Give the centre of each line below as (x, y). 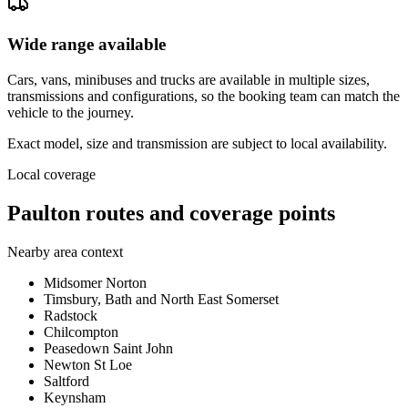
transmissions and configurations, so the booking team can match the (204, 96)
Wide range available (87, 45)
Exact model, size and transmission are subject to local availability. (197, 143)
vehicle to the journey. (71, 112)
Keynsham (75, 397)
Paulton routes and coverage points (171, 213)
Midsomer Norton (95, 282)
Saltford (66, 381)
